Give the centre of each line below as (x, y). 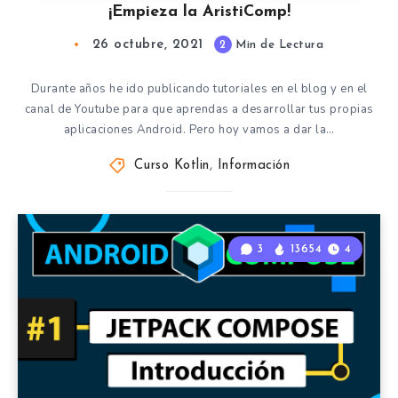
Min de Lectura (278, 45)
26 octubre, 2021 (147, 45)
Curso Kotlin (171, 166)
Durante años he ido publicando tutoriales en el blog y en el (199, 89)
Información (253, 166)
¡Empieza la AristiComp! (199, 12)
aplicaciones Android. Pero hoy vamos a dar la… (199, 130)
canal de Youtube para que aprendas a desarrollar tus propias (199, 109)
